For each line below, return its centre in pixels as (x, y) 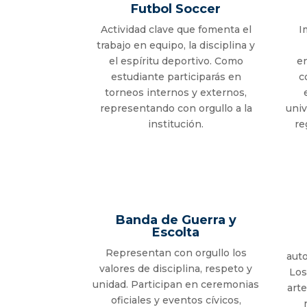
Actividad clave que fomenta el (176, 30)
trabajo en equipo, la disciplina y (176, 46)
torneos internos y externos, (176, 93)
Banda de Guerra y (176, 220)
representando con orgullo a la (176, 109)
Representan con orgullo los (176, 253)
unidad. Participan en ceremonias (176, 285)
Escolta (176, 233)
